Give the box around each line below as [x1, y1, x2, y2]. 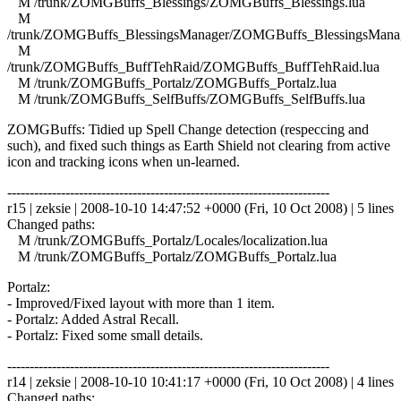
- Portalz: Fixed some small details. [7, 327, 203, 343]
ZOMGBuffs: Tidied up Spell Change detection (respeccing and [7, 121, 369, 137]
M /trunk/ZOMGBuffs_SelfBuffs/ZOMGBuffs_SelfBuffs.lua [7, 90, 365, 107]
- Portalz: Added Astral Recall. [7, 311, 179, 327]
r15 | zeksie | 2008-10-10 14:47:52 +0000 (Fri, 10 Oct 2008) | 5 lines [7, 200, 394, 216]
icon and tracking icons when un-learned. [7, 153, 240, 169]
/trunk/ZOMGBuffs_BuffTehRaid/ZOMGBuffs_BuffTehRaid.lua [7, 58, 380, 74]
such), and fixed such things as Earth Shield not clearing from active [7, 137, 390, 153]
